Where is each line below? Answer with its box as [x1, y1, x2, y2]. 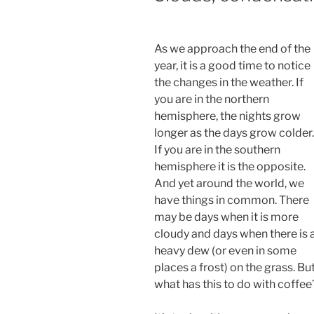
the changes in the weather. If [154, 75, 303, 89]
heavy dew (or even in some [154, 243, 296, 257]
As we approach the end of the [154, 41, 310, 55]
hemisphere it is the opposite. [154, 159, 306, 173]
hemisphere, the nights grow [154, 109, 301, 123]
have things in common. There [154, 193, 309, 207]
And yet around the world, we [154, 176, 304, 190]
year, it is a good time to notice [154, 58, 310, 72]
